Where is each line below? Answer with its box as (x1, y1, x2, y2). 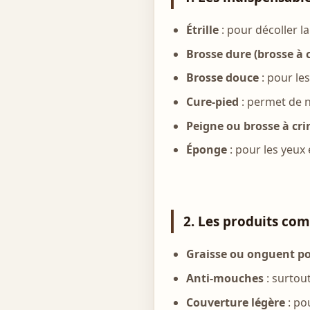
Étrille (186, 22, 219, 38)
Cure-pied (186, 94, 239, 109)
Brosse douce (186, 70, 259, 86)
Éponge (186, 142, 228, 158)
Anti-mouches (186, 270, 264, 286)
